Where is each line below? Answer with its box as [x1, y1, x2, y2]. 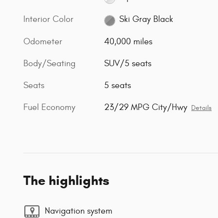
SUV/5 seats [104, 58, 152, 69]
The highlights [23, 172, 109, 189]
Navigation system [45, 206, 112, 217]
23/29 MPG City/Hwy [104, 102, 188, 112]
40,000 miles [104, 36, 153, 47]
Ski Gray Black [119, 14, 173, 25]
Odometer [23, 36, 62, 47]
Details [191, 104, 212, 112]
